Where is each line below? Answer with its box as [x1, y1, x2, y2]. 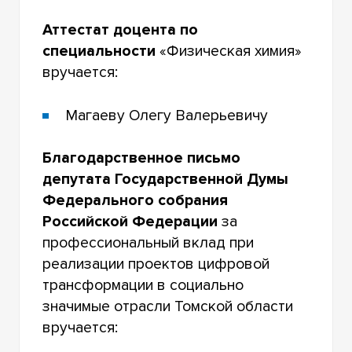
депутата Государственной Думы [42, 170, 289, 189]
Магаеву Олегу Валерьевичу [65, 106, 269, 126]
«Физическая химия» [156, 42, 302, 61]
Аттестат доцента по [42, 20, 199, 40]
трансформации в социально [42, 276, 244, 295]
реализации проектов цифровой [42, 255, 270, 274]
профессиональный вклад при [42, 233, 255, 253]
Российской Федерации [42, 212, 218, 232]
